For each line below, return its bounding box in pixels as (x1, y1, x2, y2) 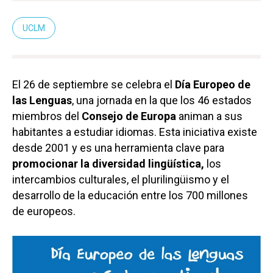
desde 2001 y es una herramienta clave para (12, 141, 224, 155)
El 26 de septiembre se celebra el (12, 78, 175, 91)
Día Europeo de (175, 78, 250, 91)
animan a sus (176, 110, 243, 123)
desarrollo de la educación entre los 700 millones (12, 189, 248, 202)
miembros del (12, 110, 82, 123)
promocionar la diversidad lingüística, (12, 157, 204, 171)
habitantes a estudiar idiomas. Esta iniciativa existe (12, 126, 257, 139)
